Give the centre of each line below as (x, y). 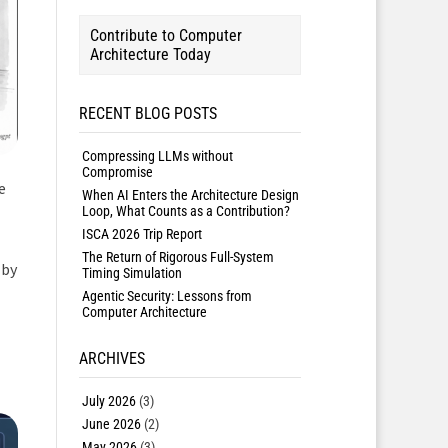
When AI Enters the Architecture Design (190, 195)
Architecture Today (150, 54)
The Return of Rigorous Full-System (177, 257)
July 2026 (108, 401)
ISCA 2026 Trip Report (141, 234)
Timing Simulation (131, 273)
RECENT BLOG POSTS (148, 113)
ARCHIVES (112, 358)
